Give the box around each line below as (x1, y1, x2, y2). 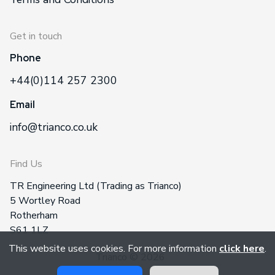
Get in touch (10, 29, 62, 44)
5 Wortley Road (10, 194, 80, 208)
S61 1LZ (10, 223, 48, 238)
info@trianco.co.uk (10, 120, 98, 135)
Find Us (10, 157, 42, 171)
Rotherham (10, 209, 58, 223)
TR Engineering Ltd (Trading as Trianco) (10, 179, 182, 193)
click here (219, 242, 265, 255)
